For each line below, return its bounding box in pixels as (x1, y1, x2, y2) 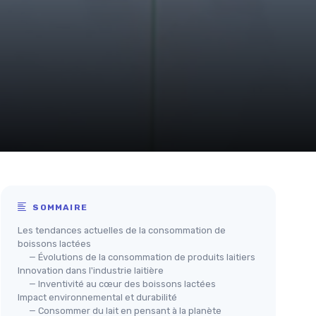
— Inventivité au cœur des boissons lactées (29, 279, 216, 289)
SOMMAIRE (30, 202, 88, 212)
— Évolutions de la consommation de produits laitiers (29, 252, 255, 262)
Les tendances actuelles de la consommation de (18, 225, 226, 236)
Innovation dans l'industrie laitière (18, 265, 164, 276)
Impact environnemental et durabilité (18, 292, 177, 303)
